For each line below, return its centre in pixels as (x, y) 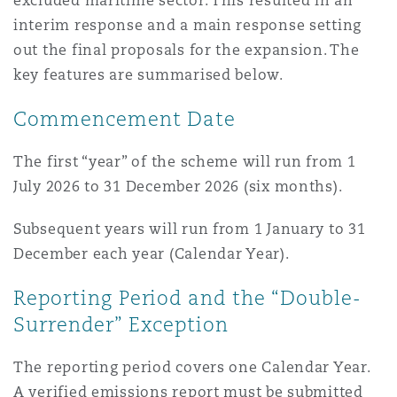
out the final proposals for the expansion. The (187, 50)
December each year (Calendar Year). (154, 254)
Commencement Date (125, 119)
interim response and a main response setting (188, 25)
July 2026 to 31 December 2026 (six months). (180, 187)
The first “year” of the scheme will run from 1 (185, 162)
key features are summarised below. (148, 75)
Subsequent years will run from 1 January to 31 (190, 229)
